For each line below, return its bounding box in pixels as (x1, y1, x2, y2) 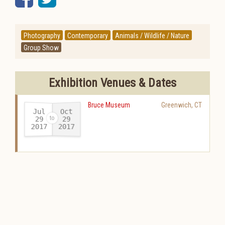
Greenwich (161, 101, 191, 109)
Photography (24, 32, 60, 40)
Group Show (24, 44, 59, 52)
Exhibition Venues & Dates (49, 76, 176, 90)
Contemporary (67, 32, 108, 40)
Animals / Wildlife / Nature (115, 32, 189, 40)
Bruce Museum (88, 101, 130, 109)
